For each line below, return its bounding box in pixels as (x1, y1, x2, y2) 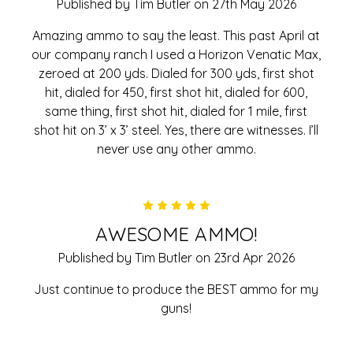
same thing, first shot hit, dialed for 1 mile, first (45, 102, 308, 119)
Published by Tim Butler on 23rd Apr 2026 (58, 249, 295, 266)
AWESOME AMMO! (95, 221, 258, 246)
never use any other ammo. (96, 140, 256, 157)
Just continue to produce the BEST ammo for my (34, 281, 319, 297)
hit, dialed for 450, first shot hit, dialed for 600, (45, 84, 308, 100)
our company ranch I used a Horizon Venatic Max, (32, 46, 321, 62)
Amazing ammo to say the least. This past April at (32, 27, 321, 43)
